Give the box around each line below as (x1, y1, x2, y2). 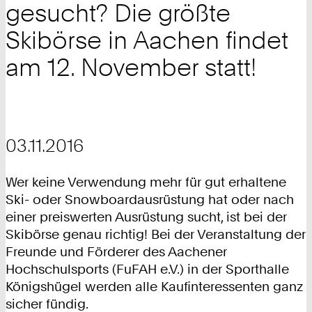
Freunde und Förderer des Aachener (6, 244, 227, 260)
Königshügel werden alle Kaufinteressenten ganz (6, 279, 303, 295)
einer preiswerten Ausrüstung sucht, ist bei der (6, 209, 287, 226)
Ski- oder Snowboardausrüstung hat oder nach (6, 192, 294, 208)
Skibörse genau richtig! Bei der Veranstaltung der (6, 226, 306, 243)
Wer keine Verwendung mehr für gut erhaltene (6, 174, 286, 191)
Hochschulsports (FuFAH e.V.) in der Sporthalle (6, 261, 289, 278)
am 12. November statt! (6, 52, 256, 83)
